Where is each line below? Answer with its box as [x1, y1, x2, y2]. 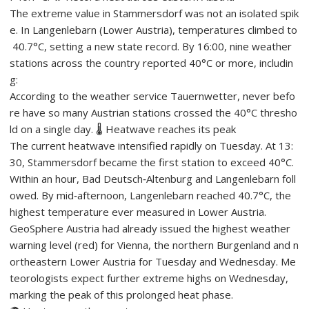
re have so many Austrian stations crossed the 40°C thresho [10, 105, 298, 119]
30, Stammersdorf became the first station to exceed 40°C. [10, 154, 297, 169]
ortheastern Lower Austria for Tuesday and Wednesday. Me [10, 254, 297, 268]
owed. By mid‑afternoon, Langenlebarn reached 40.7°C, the [10, 188, 295, 202]
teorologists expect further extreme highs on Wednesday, [10, 270, 292, 285]
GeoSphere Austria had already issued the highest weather [10, 221, 294, 235]
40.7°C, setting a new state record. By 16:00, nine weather [10, 39, 295, 53]
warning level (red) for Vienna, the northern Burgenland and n [10, 237, 299, 252]
